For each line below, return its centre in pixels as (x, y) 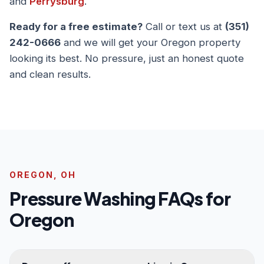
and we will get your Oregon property (151, 42)
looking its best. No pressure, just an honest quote (127, 58)
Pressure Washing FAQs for (120, 199)
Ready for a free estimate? (76, 27)
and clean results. (50, 74)
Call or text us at (184, 27)
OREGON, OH (43, 175)
